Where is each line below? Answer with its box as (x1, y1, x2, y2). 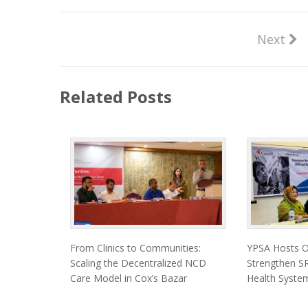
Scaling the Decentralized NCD (70, 256, 206, 269)
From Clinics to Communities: (70, 241, 201, 254)
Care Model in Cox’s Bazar (70, 271, 187, 285)
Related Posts (60, 85, 172, 108)
